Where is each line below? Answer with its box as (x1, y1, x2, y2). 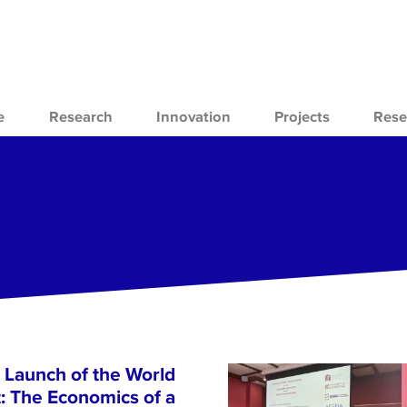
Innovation (155, 107, 231, 126)
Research (48, 107, 113, 126)
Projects (273, 107, 330, 126)
